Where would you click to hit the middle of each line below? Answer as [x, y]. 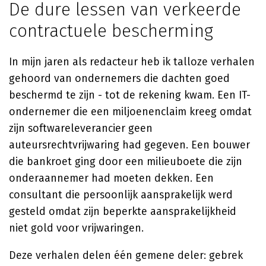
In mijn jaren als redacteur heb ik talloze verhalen [132, 62]
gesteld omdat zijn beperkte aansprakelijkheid [123, 211]
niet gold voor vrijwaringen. [76, 228]
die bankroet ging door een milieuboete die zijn [126, 161]
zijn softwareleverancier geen [81, 128]
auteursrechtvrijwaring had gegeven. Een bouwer [129, 145]
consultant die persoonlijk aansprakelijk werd [121, 195]
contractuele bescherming [111, 31]
